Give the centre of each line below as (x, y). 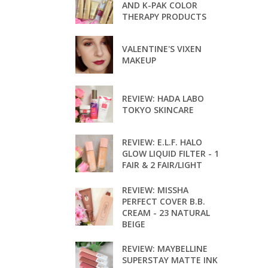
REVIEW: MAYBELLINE (165, 249)
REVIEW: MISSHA (155, 190)
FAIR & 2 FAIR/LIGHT (162, 165)
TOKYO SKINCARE (158, 109)
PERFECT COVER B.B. (163, 201)
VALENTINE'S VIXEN (162, 49)
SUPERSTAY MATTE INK (170, 260)
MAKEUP (139, 60)
